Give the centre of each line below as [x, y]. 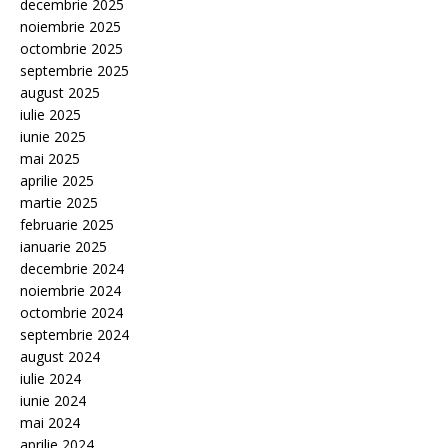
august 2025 [60, 93]
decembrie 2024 [72, 269]
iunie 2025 [53, 137]
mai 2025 [50, 159]
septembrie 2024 [74, 335]
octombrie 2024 [71, 313]
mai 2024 [50, 423]
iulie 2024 [50, 379]
